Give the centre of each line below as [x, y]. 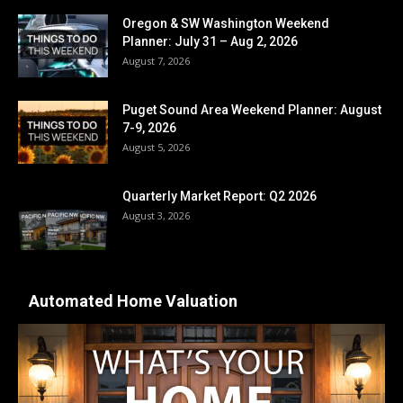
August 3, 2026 [156, 216]
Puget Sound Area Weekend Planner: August [252, 110]
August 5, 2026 [156, 148]
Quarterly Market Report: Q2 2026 [219, 197]
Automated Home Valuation [133, 301]
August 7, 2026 [156, 61]
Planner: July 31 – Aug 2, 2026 [210, 42]
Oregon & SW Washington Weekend [226, 24]
